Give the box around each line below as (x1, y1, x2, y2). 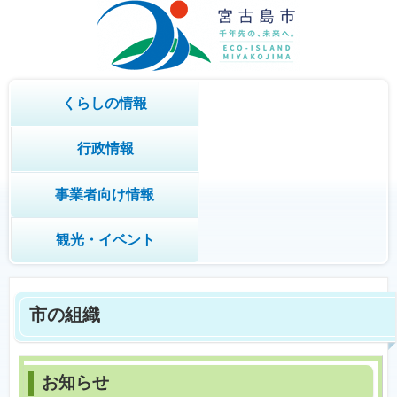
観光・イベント (55, 232, 155, 247)
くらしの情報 (61, 96, 147, 111)
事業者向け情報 (54, 187, 154, 202)
